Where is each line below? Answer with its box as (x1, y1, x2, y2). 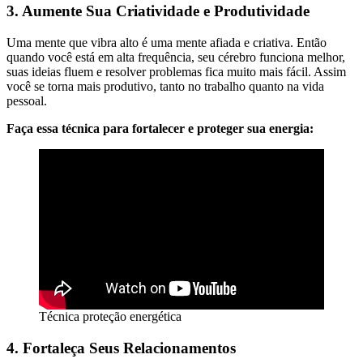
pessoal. (6, 94, 47, 108)
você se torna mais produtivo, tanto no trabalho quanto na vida (6, 79, 324, 93)
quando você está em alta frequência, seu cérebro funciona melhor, (6, 50, 345, 64)
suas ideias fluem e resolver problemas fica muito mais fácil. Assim (6, 65, 346, 79)
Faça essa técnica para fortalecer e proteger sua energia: (6, 122, 314, 135)
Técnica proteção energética (39, 310, 181, 323)
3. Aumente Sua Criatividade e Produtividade (6, 2, 310, 20)
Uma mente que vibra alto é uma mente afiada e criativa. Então (6, 36, 327, 49)
